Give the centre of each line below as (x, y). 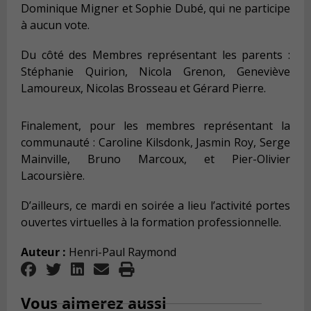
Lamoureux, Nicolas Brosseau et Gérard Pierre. (143, 89)
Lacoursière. (53, 176)
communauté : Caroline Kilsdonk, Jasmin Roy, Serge (155, 143)
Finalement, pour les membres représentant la (155, 126)
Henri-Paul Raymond (121, 252)
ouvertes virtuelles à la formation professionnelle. (151, 222)
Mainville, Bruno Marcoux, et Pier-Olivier (155, 159)
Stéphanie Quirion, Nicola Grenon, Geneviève (155, 72)
